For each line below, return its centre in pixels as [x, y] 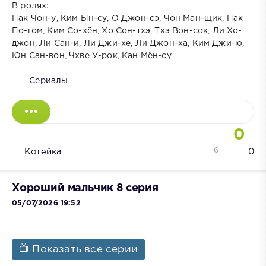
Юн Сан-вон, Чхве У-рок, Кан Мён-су [92, 56]
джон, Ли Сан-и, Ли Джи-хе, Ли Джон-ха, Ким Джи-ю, [128, 43]
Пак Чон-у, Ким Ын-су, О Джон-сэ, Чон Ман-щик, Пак [128, 18]
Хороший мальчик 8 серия [85, 188]
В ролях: [31, 6]
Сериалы [49, 80]
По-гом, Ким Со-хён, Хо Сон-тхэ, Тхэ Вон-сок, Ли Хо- [127, 31]
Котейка [43, 151]
